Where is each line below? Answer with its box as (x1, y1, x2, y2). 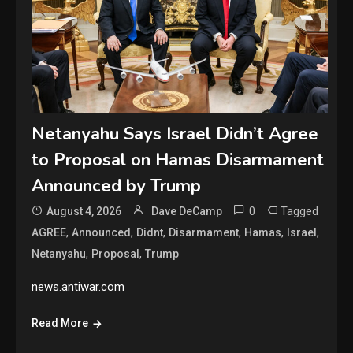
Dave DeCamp (151, 205, 223, 218)
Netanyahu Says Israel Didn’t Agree (32, 122, 319, 147)
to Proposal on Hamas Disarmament (32, 148, 325, 173)
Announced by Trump (32, 174, 202, 199)
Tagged (281, 204, 319, 219)
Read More (32, 317, 89, 330)
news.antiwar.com (32, 280, 125, 295)
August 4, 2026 (46, 205, 122, 218)
